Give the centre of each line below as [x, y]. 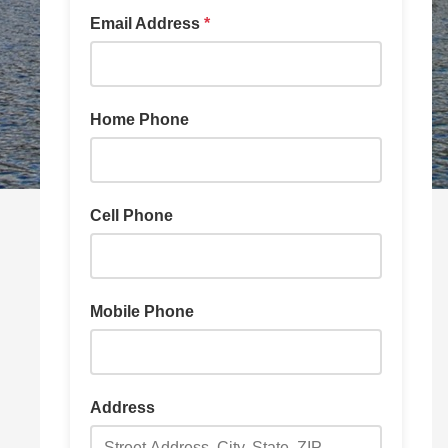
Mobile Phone [142, 311]
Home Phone [139, 119]
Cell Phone [131, 215]
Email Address [147, 23]
